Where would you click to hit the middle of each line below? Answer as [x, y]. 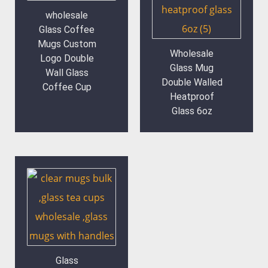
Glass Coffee [67, 30]
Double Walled [192, 83]
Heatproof [192, 97]
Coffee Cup [67, 87]
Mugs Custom [67, 44]
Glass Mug [192, 68]
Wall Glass [67, 73]
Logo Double [67, 59]
